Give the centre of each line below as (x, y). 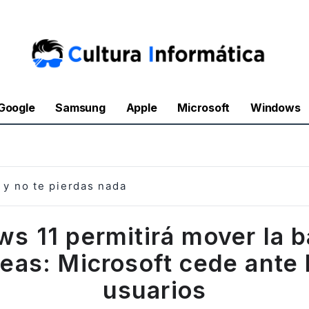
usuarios (154, 290)
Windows (276, 108)
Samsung (80, 108)
